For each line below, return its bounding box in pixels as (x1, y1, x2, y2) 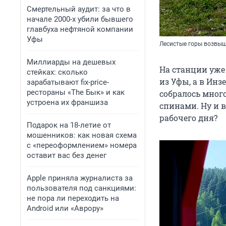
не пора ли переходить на (27, 194, 119, 203)
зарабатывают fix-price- (27, 78, 109, 87)
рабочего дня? (159, 112, 217, 124)
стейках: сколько (27, 68, 88, 77)
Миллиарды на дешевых (27, 58, 116, 67)
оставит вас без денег (27, 151, 106, 160)
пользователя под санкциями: (27, 184, 136, 193)
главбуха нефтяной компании (27, 25, 133, 34)
